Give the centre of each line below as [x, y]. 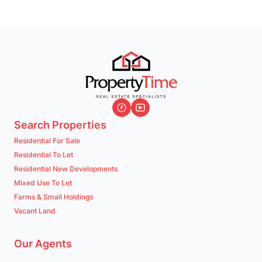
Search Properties [60, 125]
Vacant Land [35, 211]
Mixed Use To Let [43, 183]
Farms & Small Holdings [54, 197]
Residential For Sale [47, 141]
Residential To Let [44, 155]
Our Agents [43, 244]
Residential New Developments [66, 169]
